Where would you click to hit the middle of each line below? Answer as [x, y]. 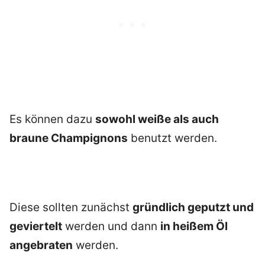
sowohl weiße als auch [157, 119]
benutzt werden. [172, 138]
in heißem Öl [194, 227]
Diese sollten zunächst [71, 208]
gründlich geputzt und [193, 208]
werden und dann [111, 227]
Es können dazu [52, 119]
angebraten [41, 245]
